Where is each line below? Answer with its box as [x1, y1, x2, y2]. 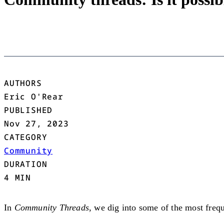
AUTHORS [4, 77, 42, 88]
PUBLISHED [4, 104, 53, 115]
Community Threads [14, 202, 89, 212]
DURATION [4, 158, 47, 169]
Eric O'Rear [4, 90, 63, 102]
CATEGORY [4, 131, 47, 142]
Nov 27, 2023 [4, 117, 69, 129]
